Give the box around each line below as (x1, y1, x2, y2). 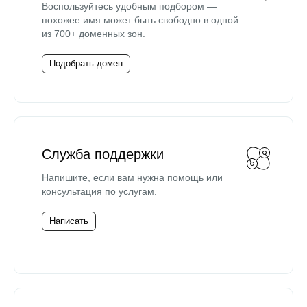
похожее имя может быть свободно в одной (42, 14, 238, 25)
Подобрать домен (49, 58, 123, 69)
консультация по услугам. (42, 186, 157, 197)
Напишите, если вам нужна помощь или (42, 172, 223, 183)
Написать (49, 216, 88, 226)
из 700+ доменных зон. (42, 28, 145, 39)
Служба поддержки (42, 147, 164, 162)
